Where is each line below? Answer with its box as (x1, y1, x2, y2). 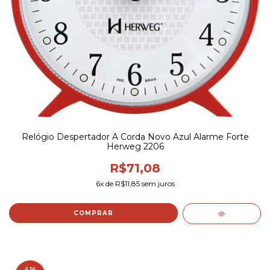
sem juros (139, 179, 175, 189)
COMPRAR (73, 209, 113, 218)
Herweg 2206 (106, 141, 164, 152)
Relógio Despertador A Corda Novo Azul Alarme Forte (21, 131, 249, 143)
